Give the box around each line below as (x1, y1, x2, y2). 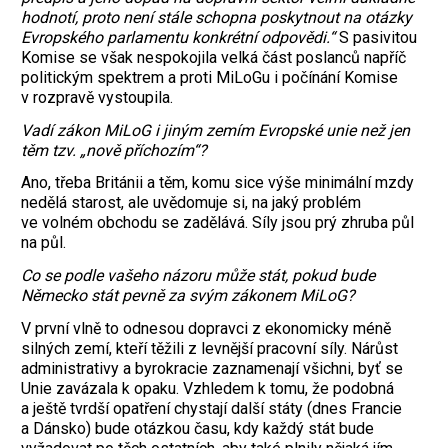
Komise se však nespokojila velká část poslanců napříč (21, 47, 406, 67)
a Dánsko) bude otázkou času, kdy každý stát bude (21, 419, 374, 439)
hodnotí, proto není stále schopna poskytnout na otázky (21, 7, 412, 27)
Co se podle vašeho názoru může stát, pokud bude (21, 266, 375, 286)
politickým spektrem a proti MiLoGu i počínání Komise (21, 67, 398, 87)
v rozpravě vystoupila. (21, 87, 173, 107)
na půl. (21, 233, 66, 253)
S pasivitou (335, 27, 417, 47)
